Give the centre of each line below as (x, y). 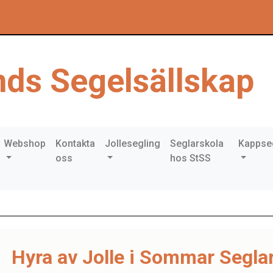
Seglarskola (197, 144)
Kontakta (75, 144)
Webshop (24, 144)
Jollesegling (132, 144)
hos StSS (190, 158)
